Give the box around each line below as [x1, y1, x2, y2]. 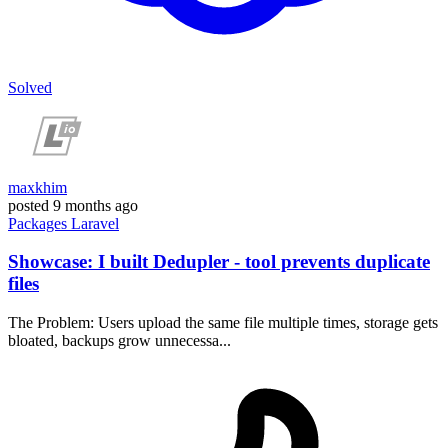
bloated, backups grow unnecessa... [8, 331, 231, 349]
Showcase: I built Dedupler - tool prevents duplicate [8, 251, 430, 273]
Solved [8, 78, 52, 96]
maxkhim [8, 178, 67, 196]
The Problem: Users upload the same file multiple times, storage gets [8, 313, 438, 331]
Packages [8, 214, 71, 232]
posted [8, 196, 49, 214]
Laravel [71, 214, 119, 232]
